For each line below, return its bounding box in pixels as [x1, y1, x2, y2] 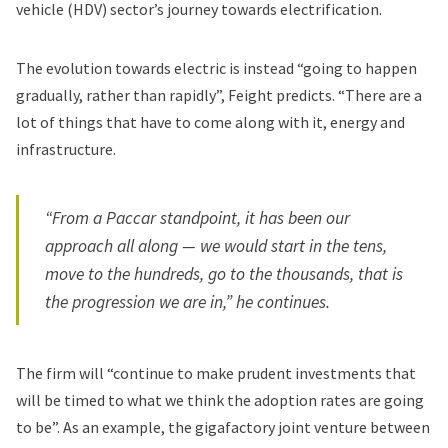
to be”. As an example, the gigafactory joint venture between [16, 416, 430, 437]
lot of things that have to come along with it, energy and [16, 112, 405, 133]
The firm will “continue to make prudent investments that [16, 362, 416, 383]
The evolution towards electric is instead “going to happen [16, 58, 417, 79]
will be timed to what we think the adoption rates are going [16, 389, 424, 410]
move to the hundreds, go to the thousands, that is [45, 262, 404, 285]
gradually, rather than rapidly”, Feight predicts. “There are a [16, 85, 422, 106]
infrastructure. [16, 139, 116, 160]
